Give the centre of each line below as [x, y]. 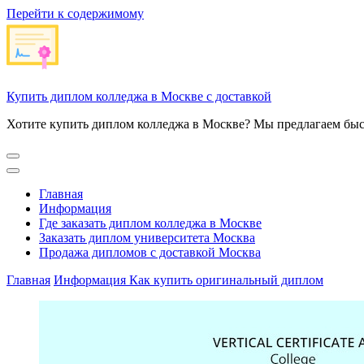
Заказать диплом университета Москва [147, 238]
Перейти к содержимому [75, 13]
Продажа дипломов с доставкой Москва [150, 252]
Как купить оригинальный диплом [226, 280]
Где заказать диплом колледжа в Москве [150, 223]
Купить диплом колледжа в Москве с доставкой [139, 96]
